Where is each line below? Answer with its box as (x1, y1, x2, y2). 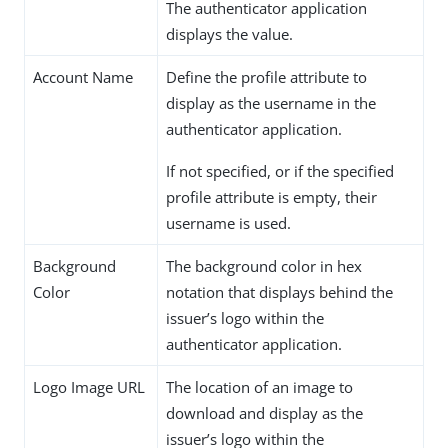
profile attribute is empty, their (166, 187, 377, 208)
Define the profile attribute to (166, 67, 367, 88)
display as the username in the (166, 93, 376, 114)
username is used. (166, 213, 291, 234)
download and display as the (166, 403, 363, 424)
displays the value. (166, 24, 293, 45)
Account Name (33, 67, 133, 88)
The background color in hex (166, 256, 362, 277)
